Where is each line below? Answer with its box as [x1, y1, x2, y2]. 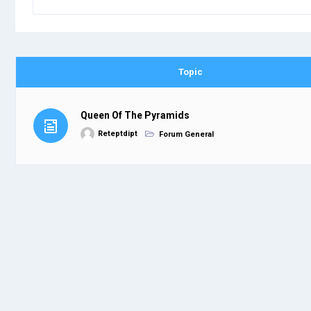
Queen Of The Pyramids [81, 110, 190, 121]
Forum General [159, 129, 214, 139]
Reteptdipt [98, 129, 137, 139]
